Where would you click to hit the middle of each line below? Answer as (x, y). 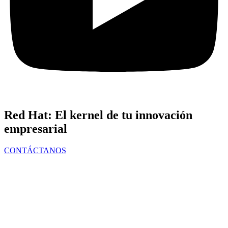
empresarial (36, 129)
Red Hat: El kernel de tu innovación (98, 115)
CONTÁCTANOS (35, 150)
